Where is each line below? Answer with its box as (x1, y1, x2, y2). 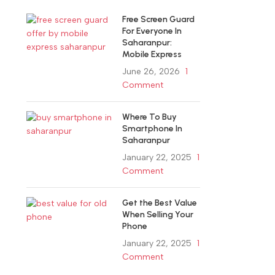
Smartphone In (122, 123, 183, 134)
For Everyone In (122, 26, 182, 37)
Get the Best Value (122, 198, 198, 209)
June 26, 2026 (122, 66, 180, 77)
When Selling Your (122, 209, 194, 220)
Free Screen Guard (122, 14, 195, 25)
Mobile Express (122, 49, 182, 60)
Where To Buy (122, 112, 177, 123)
